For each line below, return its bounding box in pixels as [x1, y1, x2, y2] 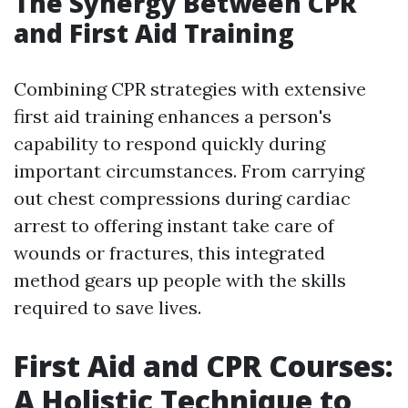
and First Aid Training [14, 15, 294, 51]
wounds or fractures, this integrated [14, 241, 325, 265]
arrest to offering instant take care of [14, 214, 334, 238]
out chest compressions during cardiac [14, 187, 351, 210]
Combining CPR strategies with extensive [14, 77, 366, 101]
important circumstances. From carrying [14, 159, 364, 183]
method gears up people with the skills [14, 269, 346, 292]
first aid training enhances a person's [14, 105, 331, 128]
